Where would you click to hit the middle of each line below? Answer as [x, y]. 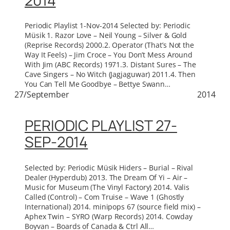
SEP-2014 [56, 142]
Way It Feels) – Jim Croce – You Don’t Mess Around [109, 55]
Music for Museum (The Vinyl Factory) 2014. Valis [107, 187]
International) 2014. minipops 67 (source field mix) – [113, 206]
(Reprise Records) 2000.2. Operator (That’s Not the [109, 45]
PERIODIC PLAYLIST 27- [101, 125]
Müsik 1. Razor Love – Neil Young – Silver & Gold [106, 35]
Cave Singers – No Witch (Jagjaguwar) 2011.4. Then [110, 74]
